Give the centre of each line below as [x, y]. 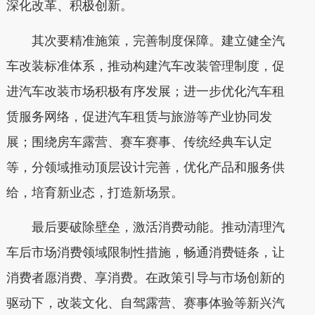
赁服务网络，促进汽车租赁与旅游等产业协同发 [139, 116]
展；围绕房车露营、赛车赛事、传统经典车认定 [139, 142]
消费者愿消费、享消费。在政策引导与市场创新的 [145, 278]
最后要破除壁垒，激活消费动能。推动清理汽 [145, 227]
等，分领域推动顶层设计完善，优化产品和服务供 [145, 167]
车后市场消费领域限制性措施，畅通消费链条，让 [145, 252]
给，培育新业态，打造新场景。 [95, 192]
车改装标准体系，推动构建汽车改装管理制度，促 [145, 66]
